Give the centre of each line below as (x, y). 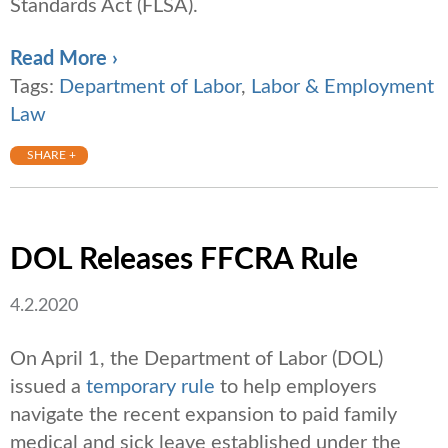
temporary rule (150, 387)
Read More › (64, 59)
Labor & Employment (342, 87)
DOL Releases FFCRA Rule (184, 260)
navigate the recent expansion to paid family (203, 415)
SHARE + (51, 155)
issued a (48, 387)
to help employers (296, 387)
